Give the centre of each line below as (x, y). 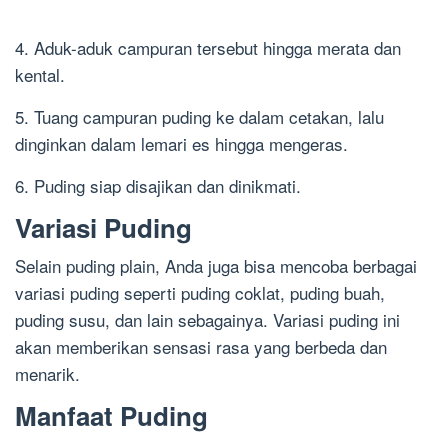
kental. (40, 75)
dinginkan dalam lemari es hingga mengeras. (181, 144)
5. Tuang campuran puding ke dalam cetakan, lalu (199, 117)
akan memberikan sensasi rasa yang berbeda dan (201, 347)
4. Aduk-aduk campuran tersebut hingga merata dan (208, 48)
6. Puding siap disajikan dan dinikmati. (158, 186)
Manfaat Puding (111, 416)
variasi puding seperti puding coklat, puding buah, (200, 293)
